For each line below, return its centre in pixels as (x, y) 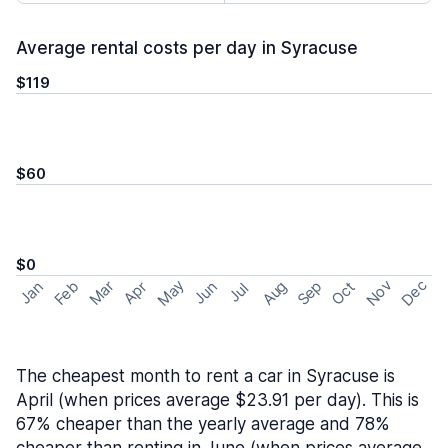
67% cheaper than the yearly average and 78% (203, 424)
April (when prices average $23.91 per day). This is (217, 400)
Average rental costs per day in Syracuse (187, 48)
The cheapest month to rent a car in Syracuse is (205, 376)
